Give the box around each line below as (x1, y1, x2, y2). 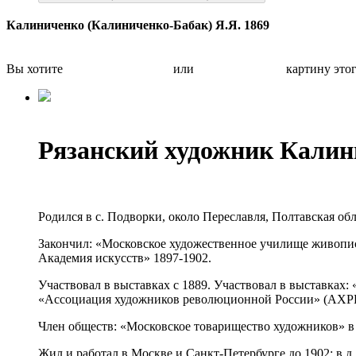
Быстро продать (197, 62, 283, 75)
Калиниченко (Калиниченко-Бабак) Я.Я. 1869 (6, 18, 269, 32)
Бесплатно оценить (66, 62, 170, 75)
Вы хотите (6, 62, 66, 75)
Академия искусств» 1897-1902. (38, 250, 211, 265)
